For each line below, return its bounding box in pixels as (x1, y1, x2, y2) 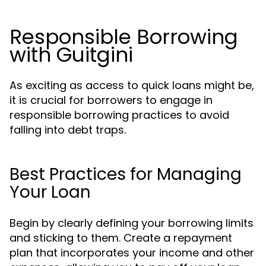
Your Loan (9, 180, 91, 204)
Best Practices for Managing (9, 163, 242, 186)
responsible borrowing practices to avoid (9, 107, 229, 122)
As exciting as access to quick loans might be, (9, 78, 254, 93)
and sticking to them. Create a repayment (9, 230, 232, 245)
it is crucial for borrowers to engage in (9, 93, 213, 107)
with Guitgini (9, 40, 133, 69)
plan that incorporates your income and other (9, 245, 254, 260)
